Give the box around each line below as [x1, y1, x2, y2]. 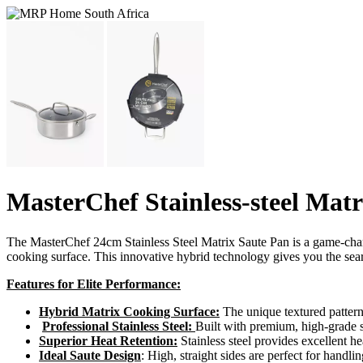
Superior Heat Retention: [39, 333, 177, 348]
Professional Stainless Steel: [42, 318, 195, 333]
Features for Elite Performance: [6, 276, 181, 291]
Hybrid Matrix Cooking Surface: [39, 304, 220, 318]
